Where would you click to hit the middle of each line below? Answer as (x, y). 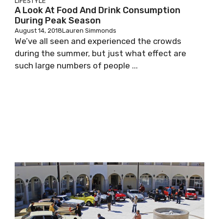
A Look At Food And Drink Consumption (98, 10)
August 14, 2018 (38, 31)
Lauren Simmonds (89, 31)
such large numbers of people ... (76, 66)
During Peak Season (58, 21)
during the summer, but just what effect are (100, 53)
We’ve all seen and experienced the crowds (98, 41)
